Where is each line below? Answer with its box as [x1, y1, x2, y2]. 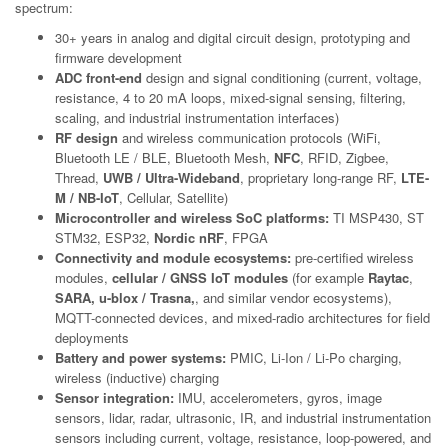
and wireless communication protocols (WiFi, [118, 127, 381, 147]
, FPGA [224, 227, 268, 247]
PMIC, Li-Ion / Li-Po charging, [226, 347, 402, 367]
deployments [55, 327, 129, 347]
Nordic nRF [154, 227, 224, 247]
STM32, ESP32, [55, 227, 154, 247]
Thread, [55, 167, 103, 187]
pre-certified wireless [291, 247, 414, 267]
